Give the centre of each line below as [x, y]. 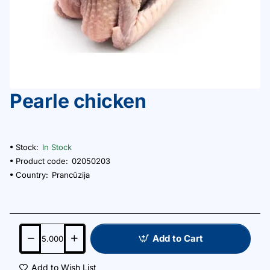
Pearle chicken [78, 101]
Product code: [42, 161]
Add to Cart [177, 239]
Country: [32, 174]
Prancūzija [71, 174]
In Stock [57, 147]
